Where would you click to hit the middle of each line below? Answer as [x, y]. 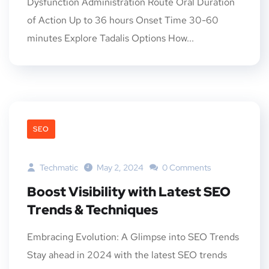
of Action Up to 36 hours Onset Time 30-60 [123, 20]
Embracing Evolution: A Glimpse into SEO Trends [133, 237]
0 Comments [186, 168]
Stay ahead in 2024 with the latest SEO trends [127, 255]
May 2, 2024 [120, 168]
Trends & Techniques [92, 210]
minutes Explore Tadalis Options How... [110, 38]
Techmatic [58, 168]
